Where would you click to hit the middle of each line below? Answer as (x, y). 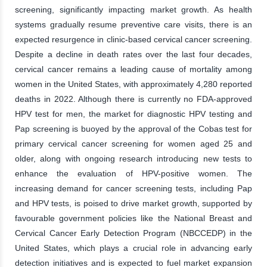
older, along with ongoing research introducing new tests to (133, 158)
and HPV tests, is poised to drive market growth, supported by (133, 203)
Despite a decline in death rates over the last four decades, (133, 54)
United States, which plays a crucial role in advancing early (133, 248)
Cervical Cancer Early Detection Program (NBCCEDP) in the (133, 233)
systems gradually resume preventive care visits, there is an (133, 24)
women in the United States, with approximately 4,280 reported (133, 84)
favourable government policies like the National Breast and (133, 218)
